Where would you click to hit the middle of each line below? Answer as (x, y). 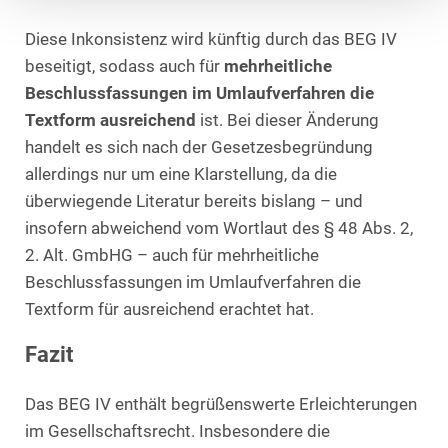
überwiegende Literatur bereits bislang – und (194, 202)
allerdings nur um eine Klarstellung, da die (181, 175)
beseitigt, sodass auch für (124, 67)
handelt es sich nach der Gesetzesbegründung (199, 148)
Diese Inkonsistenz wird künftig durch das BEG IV (211, 40)
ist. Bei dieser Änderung (287, 121)
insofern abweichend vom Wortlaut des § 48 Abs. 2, (219, 229)
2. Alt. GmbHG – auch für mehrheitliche (172, 256)
